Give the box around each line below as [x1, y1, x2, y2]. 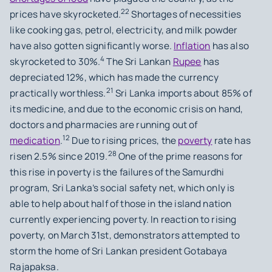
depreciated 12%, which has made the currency [10, 70, 219, 84]
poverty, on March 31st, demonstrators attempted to [10, 228, 240, 242]
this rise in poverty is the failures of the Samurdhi [10, 165, 225, 178]
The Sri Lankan [104, 55, 173, 68]
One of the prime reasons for [116, 149, 243, 163]
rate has [212, 134, 251, 147]
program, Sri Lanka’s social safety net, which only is [10, 181, 235, 194]
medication [10, 134, 60, 147]
